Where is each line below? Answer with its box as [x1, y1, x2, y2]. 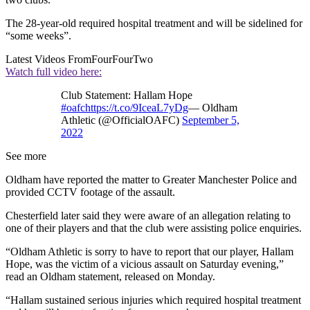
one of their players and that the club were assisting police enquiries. [6, 221, 302, 234]
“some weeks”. [6, 29, 71, 42]
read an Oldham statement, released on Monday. [6, 270, 215, 282]
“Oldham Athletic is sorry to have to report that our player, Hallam [6, 245, 293, 257]
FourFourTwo [91, 53, 153, 65]
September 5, [182, 113, 239, 126]
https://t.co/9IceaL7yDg [85, 101, 188, 113]
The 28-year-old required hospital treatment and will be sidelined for [6, 17, 302, 29]
